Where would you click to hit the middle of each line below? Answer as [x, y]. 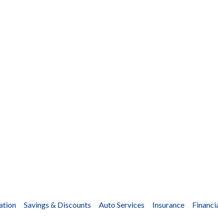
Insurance [168, 205]
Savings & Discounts [57, 205]
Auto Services [122, 205]
